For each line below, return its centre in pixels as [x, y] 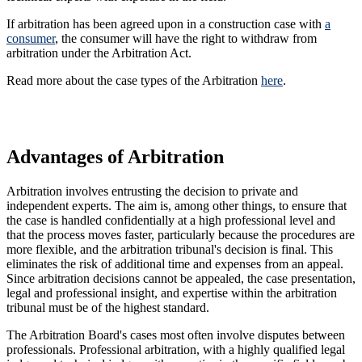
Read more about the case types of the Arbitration [134, 80]
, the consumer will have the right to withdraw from [186, 38]
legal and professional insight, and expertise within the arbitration [172, 293]
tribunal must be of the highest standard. [109, 307]
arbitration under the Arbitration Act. [99, 53]
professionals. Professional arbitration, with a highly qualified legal [176, 349]
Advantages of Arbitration [115, 156]
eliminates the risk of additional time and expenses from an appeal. [175, 263]
